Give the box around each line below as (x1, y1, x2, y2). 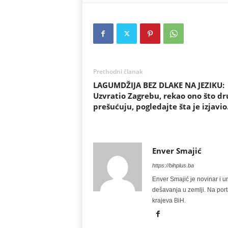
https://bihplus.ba (152, 162, 194, 168)
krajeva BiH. (152, 197, 186, 204)
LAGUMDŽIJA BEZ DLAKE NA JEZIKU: (93, 80, 224, 90)
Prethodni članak (93, 67, 143, 76)
